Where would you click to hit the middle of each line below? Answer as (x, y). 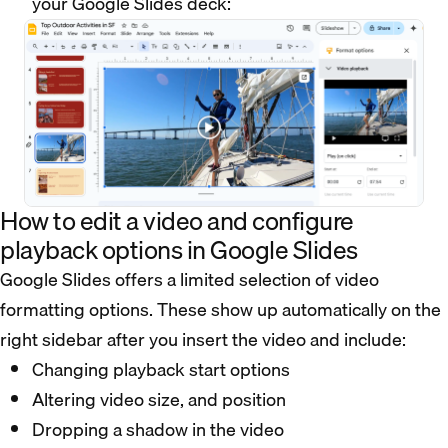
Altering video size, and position (159, 399)
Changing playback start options (163, 369)
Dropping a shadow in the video (158, 429)
